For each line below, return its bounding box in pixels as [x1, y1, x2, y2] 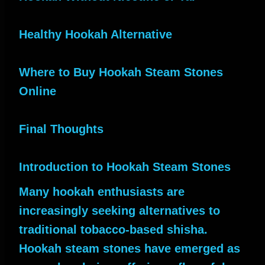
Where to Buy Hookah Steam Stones [19, 65, 223, 79]
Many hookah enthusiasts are [19, 185, 185, 198]
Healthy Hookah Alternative [19, 27, 172, 41]
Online [19, 84, 56, 98]
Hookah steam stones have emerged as [19, 241, 240, 255]
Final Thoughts [19, 122, 104, 135]
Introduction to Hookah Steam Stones [19, 160, 231, 173]
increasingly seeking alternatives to [19, 203, 220, 217]
